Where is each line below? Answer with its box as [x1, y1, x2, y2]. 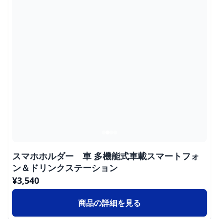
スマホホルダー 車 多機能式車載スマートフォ [12, 150, 199, 162]
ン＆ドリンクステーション [12, 162, 118, 174]
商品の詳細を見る [78, 197, 141, 208]
